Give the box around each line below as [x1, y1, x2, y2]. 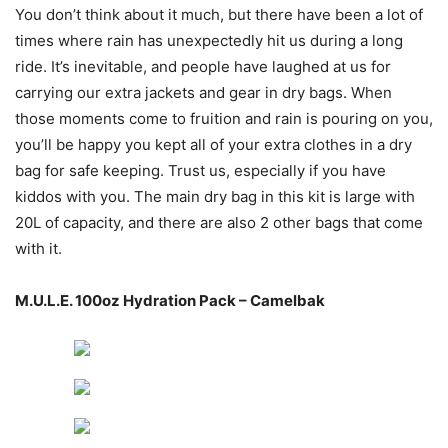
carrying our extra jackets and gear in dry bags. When [15, 83, 392, 103]
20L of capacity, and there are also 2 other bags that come [15, 213, 423, 233]
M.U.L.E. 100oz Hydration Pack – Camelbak [15, 291, 325, 311]
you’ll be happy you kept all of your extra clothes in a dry [15, 135, 412, 155]
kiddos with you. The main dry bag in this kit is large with [15, 187, 415, 207]
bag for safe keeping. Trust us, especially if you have [15, 161, 386, 181]
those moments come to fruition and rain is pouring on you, [15, 109, 433, 129]
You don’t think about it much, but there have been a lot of [15, 5, 423, 25]
